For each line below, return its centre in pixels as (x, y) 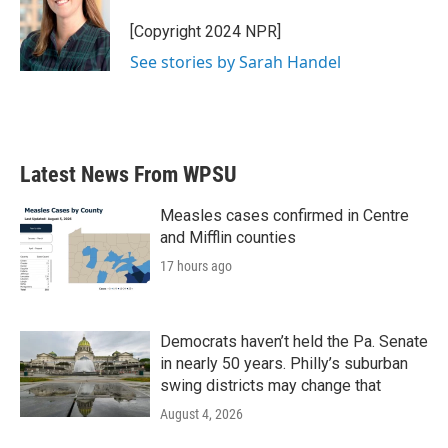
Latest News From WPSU (128, 175)
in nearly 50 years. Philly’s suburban (284, 364)
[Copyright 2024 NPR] (205, 32)
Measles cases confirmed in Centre (284, 216)
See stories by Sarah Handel (235, 62)
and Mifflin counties (228, 238)
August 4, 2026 (201, 414)
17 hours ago (196, 266)
